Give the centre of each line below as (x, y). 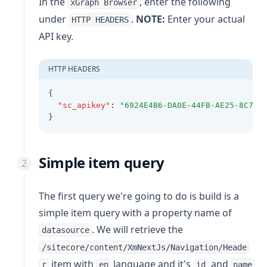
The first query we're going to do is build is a (139, 196)
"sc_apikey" (84, 105)
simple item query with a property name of (135, 212)
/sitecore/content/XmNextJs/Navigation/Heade (144, 247)
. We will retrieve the (138, 229)
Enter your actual (205, 19)
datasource (65, 230)
